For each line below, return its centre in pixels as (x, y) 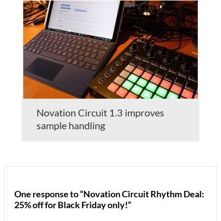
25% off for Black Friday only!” (73, 205)
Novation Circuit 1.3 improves (100, 113)
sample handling (71, 126)
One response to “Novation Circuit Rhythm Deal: (109, 194)
